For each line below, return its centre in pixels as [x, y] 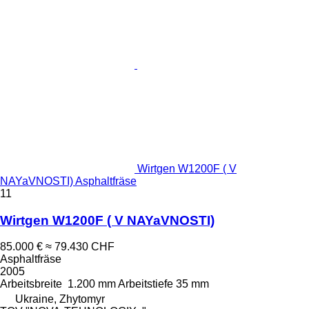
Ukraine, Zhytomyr [60, 299]
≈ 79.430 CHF [80, 247]
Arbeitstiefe [146, 284]
